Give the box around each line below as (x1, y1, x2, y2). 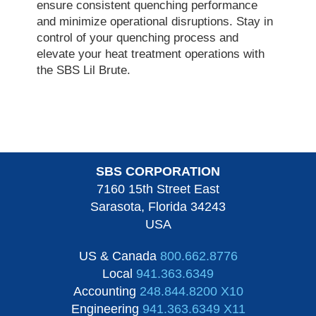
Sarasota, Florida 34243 (90, 200, 226, 214)
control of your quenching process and (37, 31, 239, 45)
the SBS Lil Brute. (37, 63, 131, 78)
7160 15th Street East (97, 182, 219, 197)
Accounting (73, 284, 140, 299)
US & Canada (78, 249, 160, 264)
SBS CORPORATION (96, 164, 220, 179)
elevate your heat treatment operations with (37, 47, 265, 61)
